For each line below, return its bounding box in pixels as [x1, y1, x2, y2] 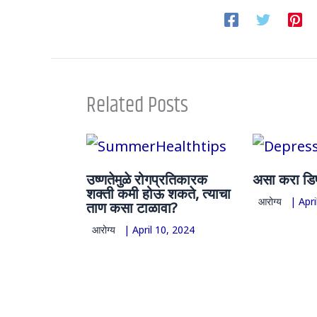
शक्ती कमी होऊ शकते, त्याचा [86, 182, 231, 202]
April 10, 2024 [132, 221, 195, 236]
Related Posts [86, 89, 188, 122]
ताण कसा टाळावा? [86, 196, 177, 217]
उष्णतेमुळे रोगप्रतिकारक [86, 168, 207, 188]
